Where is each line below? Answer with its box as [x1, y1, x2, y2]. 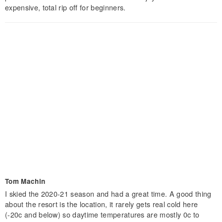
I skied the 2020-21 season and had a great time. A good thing [5, 188, 212, 199]
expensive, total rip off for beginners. [5, 1, 126, 12]
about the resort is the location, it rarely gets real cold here [5, 198, 198, 209]
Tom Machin [5, 176, 46, 186]
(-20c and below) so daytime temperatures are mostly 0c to [5, 209, 200, 220]
